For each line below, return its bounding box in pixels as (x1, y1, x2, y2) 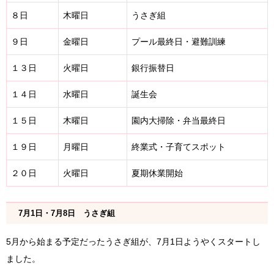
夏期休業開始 (131, 168, 183, 179)
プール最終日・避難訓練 (131, 37, 226, 47)
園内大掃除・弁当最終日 (131, 116, 226, 126)
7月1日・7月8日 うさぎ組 (18, 209, 115, 218)
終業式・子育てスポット (131, 142, 226, 152)
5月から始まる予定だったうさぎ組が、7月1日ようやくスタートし (6, 237, 261, 247)
